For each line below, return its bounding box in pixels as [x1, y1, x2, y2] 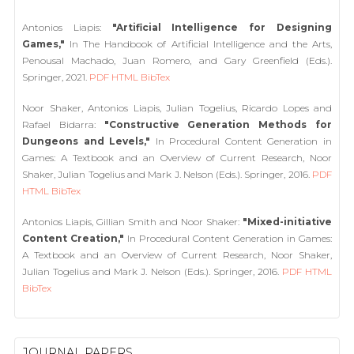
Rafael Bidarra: [22, 119, 104, 130]
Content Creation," [22, 232, 124, 244]
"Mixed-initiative [243, 216, 332, 228]
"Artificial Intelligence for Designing [111, 21, 333, 33]
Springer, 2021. [22, 71, 89, 83]
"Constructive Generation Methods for [104, 119, 333, 130]
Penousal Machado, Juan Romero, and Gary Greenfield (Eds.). [22, 55, 332, 66]
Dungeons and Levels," [22, 135, 151, 147]
